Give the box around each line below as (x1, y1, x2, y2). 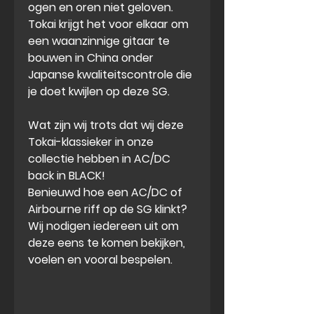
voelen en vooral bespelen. (28, 252, 172, 268)
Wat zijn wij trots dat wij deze (28, 117, 184, 134)
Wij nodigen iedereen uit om (28, 218, 179, 235)
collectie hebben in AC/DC (28, 151, 170, 168)
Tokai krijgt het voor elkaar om (28, 16, 189, 33)
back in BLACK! (28, 168, 105, 184)
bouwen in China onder (28, 50, 153, 67)
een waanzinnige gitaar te (28, 33, 170, 50)
